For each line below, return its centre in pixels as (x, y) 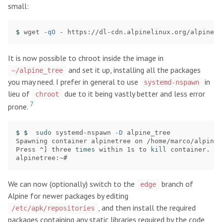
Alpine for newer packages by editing (68, 196)
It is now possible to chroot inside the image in (86, 58)
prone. (19, 107)
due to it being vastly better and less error (134, 93)
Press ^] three (46, 150)
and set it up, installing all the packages (133, 70)
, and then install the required (147, 208)
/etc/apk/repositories (53, 208)
